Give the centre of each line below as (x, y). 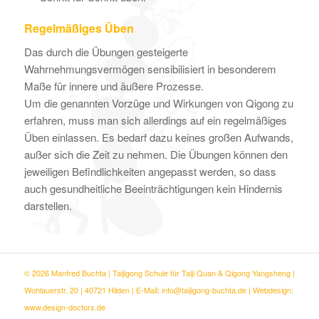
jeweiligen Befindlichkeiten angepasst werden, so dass (150, 171)
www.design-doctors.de (64, 307)
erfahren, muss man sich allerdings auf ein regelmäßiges (155, 120)
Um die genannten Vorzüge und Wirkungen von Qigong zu (158, 103)
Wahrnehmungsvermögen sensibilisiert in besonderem (150, 69)
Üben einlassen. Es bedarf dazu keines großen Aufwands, (158, 137)
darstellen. (48, 205)
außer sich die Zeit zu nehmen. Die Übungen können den (156, 154)
